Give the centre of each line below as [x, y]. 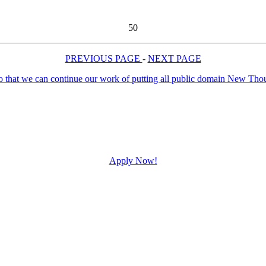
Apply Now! [133, 161]
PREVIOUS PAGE [104, 59]
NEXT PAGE [174, 59]
